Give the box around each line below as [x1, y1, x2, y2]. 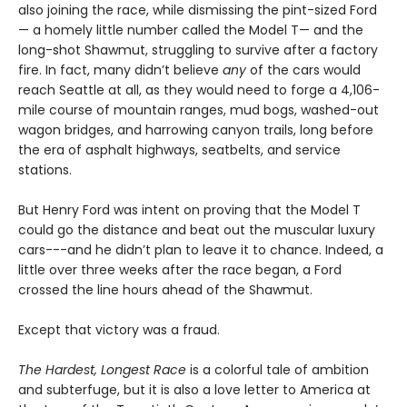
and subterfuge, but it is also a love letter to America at [18, 381, 371, 399]
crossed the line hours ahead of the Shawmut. [18, 281, 313, 299]
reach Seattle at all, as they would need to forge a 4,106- [18, 81, 380, 99]
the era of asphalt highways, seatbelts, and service [18, 141, 341, 159]
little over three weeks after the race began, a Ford [18, 261, 342, 279]
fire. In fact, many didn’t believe [18, 61, 223, 79]
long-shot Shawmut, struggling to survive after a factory [18, 41, 378, 59]
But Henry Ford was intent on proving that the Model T [18, 201, 361, 219]
